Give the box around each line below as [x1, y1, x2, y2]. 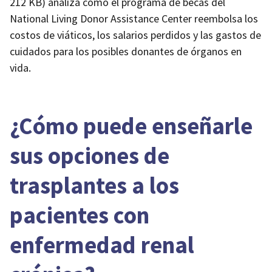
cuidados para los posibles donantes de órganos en [10, 44, 242, 59]
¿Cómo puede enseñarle [10, 110, 253, 140]
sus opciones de [10, 140, 169, 170]
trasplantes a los [10, 170, 179, 200]
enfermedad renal [10, 229, 194, 259]
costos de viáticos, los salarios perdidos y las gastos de [10, 28, 261, 42]
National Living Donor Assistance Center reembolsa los [10, 12, 258, 26]
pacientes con [10, 200, 149, 229]
